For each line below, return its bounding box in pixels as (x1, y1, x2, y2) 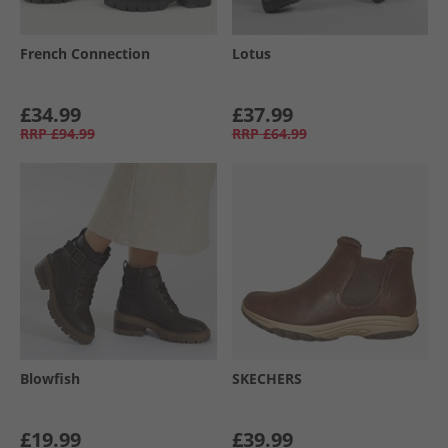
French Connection (20, 44, 150, 63)
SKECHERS (231, 368, 302, 388)
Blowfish (20, 368, 80, 388)
